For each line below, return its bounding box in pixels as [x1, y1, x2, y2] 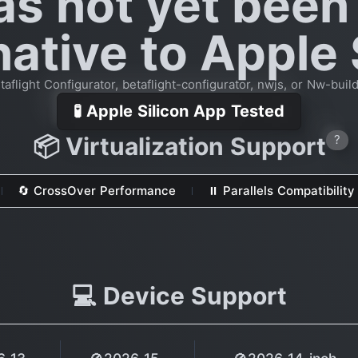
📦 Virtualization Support [32, 131, 326, 161]
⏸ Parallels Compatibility [208, 182, 355, 198]
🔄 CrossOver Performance [18, 182, 176, 198]
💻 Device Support [71, 280, 287, 310]
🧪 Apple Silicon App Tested [74, 101, 284, 121]
